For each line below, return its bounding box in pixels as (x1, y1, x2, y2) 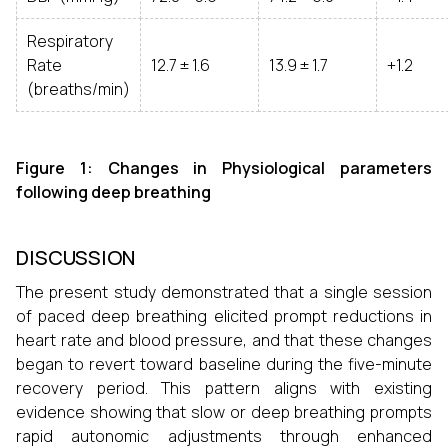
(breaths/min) (27, 78, 130, 100)
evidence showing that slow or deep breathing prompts (16, 401, 432, 423)
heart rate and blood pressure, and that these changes (16, 329, 432, 351)
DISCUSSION (16, 244, 135, 271)
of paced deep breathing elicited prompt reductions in (16, 305, 432, 327)
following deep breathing (16, 181, 211, 203)
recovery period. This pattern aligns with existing (16, 377, 432, 399)
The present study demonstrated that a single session (16, 281, 432, 303)
